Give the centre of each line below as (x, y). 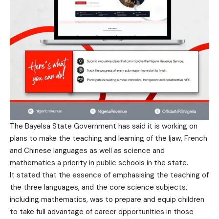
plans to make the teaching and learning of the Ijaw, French (109, 139)
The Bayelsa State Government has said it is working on (104, 126)
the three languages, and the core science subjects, (99, 187)
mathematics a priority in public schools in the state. (99, 163)
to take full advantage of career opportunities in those (102, 212)
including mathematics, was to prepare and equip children (107, 200)
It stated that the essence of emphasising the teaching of (109, 175)
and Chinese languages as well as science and (87, 151)
